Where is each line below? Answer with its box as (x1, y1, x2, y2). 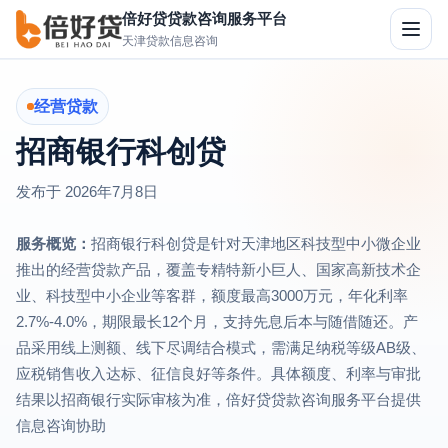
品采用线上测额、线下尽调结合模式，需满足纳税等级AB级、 (16, 339, 426, 356)
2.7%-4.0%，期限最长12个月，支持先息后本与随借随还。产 (16, 313, 418, 330)
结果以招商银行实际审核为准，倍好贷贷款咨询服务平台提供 (16, 391, 421, 408)
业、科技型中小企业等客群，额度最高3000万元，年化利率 (16, 287, 408, 304)
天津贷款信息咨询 (122, 33, 218, 48)
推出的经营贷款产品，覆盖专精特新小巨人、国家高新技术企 (16, 261, 421, 278)
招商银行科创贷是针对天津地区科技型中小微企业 (91, 235, 421, 252)
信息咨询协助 (16, 417, 106, 434)
